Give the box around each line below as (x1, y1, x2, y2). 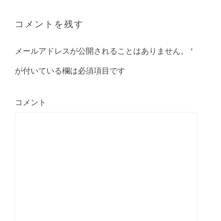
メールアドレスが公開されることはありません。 (15, 45, 189, 56)
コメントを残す (15, 17, 84, 30)
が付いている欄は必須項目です (15, 65, 126, 75)
